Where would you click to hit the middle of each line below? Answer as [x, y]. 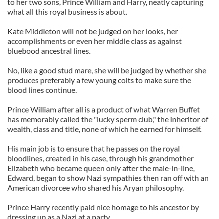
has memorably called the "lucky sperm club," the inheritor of [108, 119]
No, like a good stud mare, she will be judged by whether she [107, 70]
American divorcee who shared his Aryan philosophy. [96, 187]
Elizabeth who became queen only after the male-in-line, [101, 168]
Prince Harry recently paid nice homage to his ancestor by [103, 207]
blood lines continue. [42, 90]
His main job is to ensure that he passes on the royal [94, 148]
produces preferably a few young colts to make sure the [99, 80]
